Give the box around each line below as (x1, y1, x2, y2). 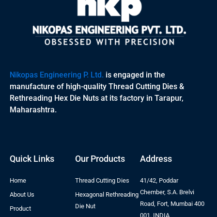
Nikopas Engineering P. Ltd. (10, 70, 104, 79)
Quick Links (10, 154, 54, 164)
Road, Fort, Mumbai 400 (140, 200, 205, 207)
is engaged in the (104, 70, 165, 79)
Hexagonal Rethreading (75, 191, 139, 198)
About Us (10, 191, 34, 198)
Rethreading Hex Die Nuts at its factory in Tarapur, (10, 93, 184, 103)
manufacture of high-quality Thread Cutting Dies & (10, 82, 184, 91)
